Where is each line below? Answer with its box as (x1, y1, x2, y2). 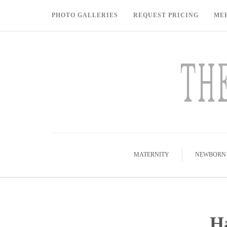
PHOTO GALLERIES (52, 12, 118, 19)
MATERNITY (133, 151, 169, 158)
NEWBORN (195, 151, 226, 158)
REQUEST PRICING (133, 12, 199, 19)
